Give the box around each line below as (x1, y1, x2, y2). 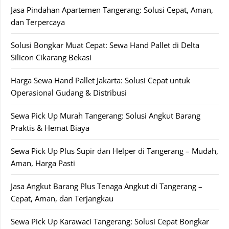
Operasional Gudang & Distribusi (11, 87, 127, 98)
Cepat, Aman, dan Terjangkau (11, 193, 113, 203)
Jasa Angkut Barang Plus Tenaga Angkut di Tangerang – (11, 180, 202, 191)
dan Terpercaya (11, 16, 65, 27)
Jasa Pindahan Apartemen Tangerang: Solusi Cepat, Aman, (11, 4, 213, 15)
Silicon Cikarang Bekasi (11, 52, 91, 62)
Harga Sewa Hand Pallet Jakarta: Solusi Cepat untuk (11, 75, 190, 85)
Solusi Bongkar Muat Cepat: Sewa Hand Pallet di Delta (11, 39, 199, 50)
